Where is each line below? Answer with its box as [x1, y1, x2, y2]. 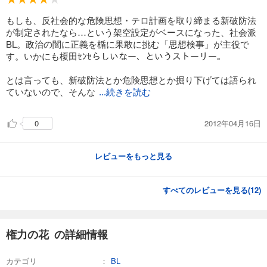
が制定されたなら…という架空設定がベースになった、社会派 [6, 26, 256, 39]
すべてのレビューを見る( [163, 184, 250, 196]
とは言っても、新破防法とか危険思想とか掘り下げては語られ [6, 73, 256, 86]
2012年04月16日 [204, 117, 261, 129]
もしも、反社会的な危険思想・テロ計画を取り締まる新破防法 [6, 14, 256, 27]
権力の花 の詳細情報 [6, 226, 108, 243]
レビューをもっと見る [95, 150, 172, 162]
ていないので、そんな [6, 85, 95, 98]
